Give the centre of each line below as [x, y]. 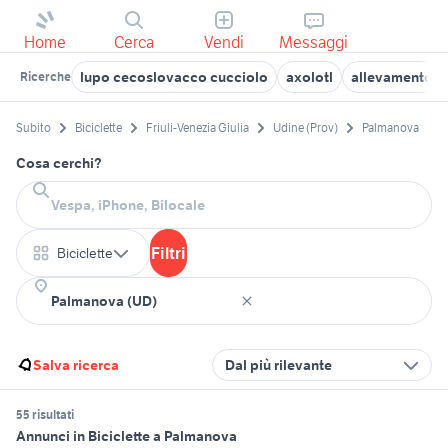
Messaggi [314, 42]
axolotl [309, 77]
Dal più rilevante [278, 365]
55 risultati [45, 415]
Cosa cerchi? [59, 163]
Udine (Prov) [305, 128]
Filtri [168, 253]
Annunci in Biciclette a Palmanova [126, 436]
